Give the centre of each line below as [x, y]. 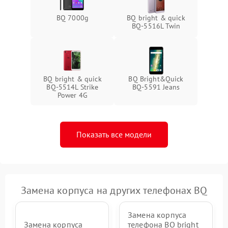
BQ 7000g [73, 18]
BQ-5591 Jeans [156, 87]
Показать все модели [114, 134]
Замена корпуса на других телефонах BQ [114, 190]
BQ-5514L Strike [73, 87]
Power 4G [73, 95]
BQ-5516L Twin [156, 26]
